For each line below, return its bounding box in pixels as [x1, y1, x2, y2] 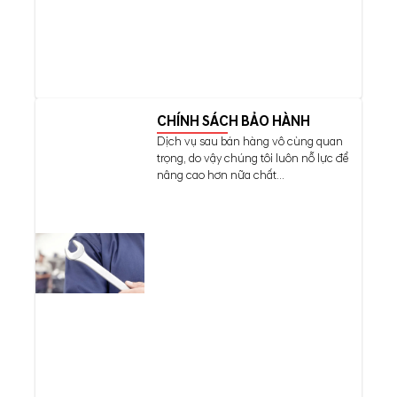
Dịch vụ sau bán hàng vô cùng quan [156, 134, 343, 149]
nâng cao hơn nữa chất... [156, 167, 284, 183]
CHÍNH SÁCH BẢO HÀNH [156, 112, 310, 130]
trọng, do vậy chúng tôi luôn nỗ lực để [156, 151, 348, 166]
